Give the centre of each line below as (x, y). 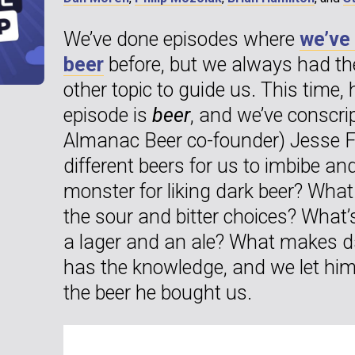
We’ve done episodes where (181, 39)
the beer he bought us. (158, 292)
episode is (108, 115)
